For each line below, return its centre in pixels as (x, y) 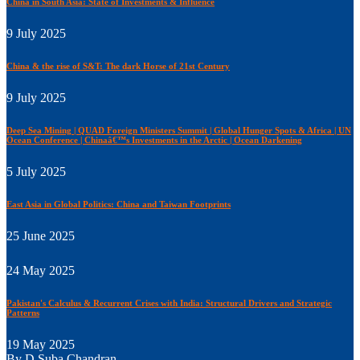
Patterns (23, 312)
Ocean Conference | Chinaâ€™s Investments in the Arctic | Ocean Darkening (154, 139)
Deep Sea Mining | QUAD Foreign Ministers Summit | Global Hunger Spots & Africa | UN (179, 130)
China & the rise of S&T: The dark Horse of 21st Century (118, 65)
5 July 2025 (36, 171)
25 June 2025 (41, 235)
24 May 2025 (41, 270)
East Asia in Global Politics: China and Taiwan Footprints (119, 204)
